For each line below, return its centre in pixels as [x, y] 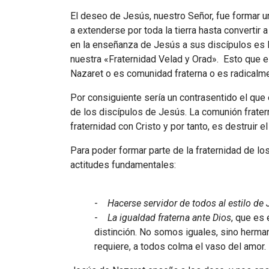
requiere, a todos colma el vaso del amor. [180, 246]
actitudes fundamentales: [123, 165]
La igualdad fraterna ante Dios [169, 217]
